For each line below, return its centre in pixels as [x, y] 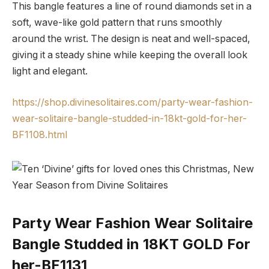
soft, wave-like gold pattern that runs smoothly [117, 23]
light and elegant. [50, 71]
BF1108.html [40, 134]
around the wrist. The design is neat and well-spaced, [131, 39]
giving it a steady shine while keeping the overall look [130, 55]
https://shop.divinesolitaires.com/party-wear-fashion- [132, 102]
